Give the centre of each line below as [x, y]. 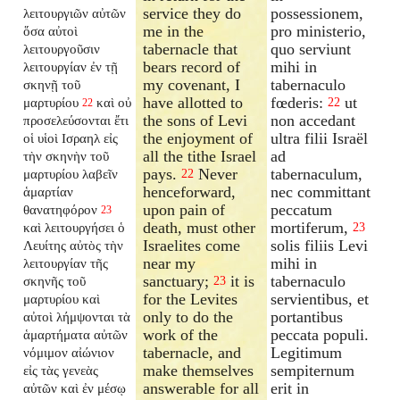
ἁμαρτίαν [49, 191]
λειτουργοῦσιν [62, 48]
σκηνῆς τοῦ [55, 280]
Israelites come [192, 245]
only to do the [188, 317]
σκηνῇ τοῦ [52, 84]
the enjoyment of [198, 138]
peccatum [302, 209]
